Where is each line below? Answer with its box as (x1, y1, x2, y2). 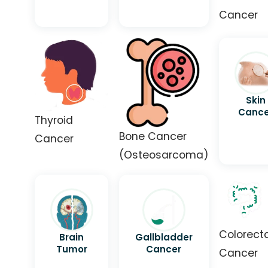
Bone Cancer (118, 129, 187, 144)
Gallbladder (135, 231, 193, 244)
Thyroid (35, 112, 74, 127)
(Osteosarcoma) (118, 147, 209, 162)
